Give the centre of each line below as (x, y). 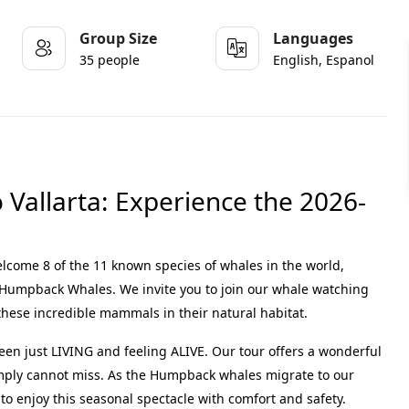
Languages (313, 38)
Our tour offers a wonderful (297, 351)
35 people (109, 60)
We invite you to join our (196, 289)
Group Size (118, 38)
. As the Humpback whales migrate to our (227, 375)
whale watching (320, 289)
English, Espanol (323, 60)
